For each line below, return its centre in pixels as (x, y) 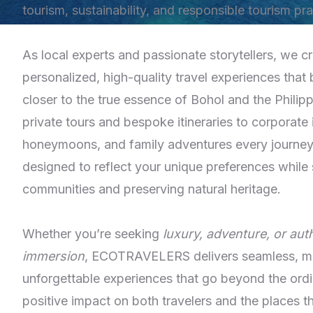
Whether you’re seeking (93, 234)
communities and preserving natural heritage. (152, 189)
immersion (53, 256)
